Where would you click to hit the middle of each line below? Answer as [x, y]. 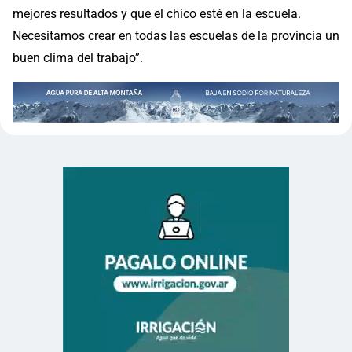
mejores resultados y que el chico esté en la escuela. [157, 14]
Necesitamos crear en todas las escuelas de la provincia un [176, 36]
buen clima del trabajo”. [78, 58]
